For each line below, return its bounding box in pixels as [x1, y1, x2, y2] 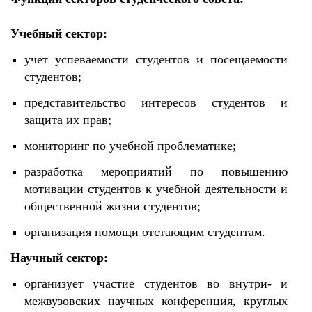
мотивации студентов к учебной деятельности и [24, 182, 288, 196]
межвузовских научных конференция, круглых [24, 294, 288, 308]
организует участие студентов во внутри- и [24, 276, 288, 290]
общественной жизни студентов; [24, 199, 201, 213]
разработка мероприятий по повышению [24, 164, 288, 178]
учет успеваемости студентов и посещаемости [24, 52, 288, 66]
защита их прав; [24, 113, 111, 127]
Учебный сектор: [10, 26, 107, 40]
